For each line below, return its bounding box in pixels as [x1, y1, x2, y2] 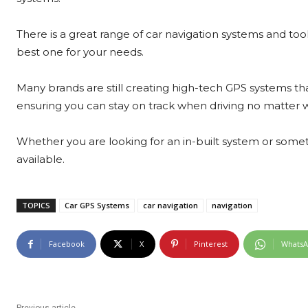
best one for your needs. [16, 45, 144, 59]
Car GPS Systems [65, 200, 129, 211]
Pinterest [194, 239, 228, 250]
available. [16, 153, 67, 166]
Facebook [49, 239, 85, 250]
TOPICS [22, 200, 50, 211]
